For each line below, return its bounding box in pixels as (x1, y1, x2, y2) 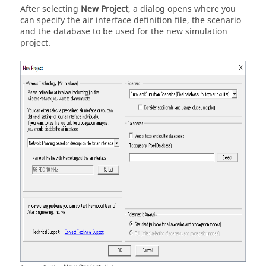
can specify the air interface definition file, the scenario (20, 14, 241, 27)
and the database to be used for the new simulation (20, 26, 227, 38)
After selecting (20, 3, 81, 15)
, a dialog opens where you (128, 3, 236, 15)
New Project (81, 3, 128, 15)
